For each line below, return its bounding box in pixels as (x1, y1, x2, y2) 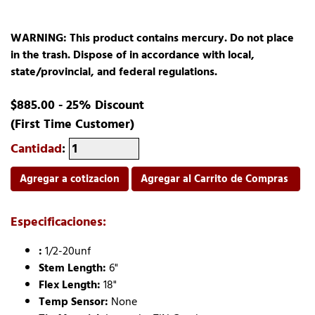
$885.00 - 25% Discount (11, 95, 144, 116)
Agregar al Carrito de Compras (141, 170, 291, 188)
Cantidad (11, 139, 62, 160)
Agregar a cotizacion (20, 170, 120, 188)
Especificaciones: (11, 212, 106, 233)
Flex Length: (39, 276, 101, 295)
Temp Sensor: (39, 292, 108, 311)
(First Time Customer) (11, 114, 134, 135)
